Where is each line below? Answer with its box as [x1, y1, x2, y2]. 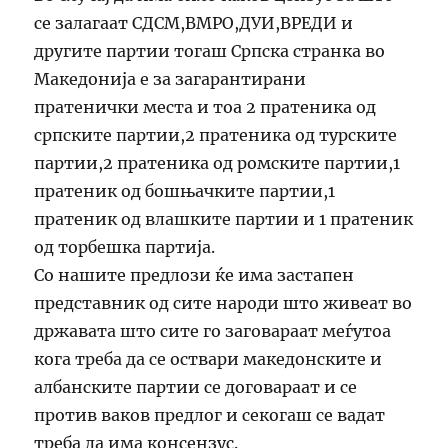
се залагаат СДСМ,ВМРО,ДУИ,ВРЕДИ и [34, 12, 354, 33]
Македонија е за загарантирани [34, 68, 307, 89]
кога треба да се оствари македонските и [34, 348, 383, 369]
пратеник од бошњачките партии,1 [34, 180, 336, 201]
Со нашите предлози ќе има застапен [34, 264, 355, 285]
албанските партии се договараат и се [34, 376, 358, 397]
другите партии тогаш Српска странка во [34, 40, 386, 61]
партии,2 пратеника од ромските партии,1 [34, 152, 401, 173]
